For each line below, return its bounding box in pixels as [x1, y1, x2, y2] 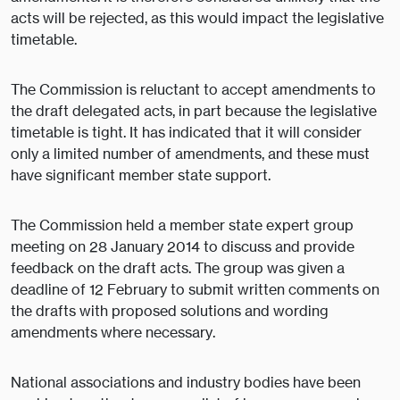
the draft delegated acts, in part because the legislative [11, 102, 377, 121]
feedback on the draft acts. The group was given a [11, 259, 345, 278]
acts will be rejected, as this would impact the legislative [11, 9, 384, 28]
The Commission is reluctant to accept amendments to [11, 80, 376, 99]
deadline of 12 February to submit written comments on [11, 280, 379, 299]
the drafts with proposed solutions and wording [11, 302, 329, 321]
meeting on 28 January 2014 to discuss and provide [11, 237, 354, 256]
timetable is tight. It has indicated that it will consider [11, 123, 362, 142]
